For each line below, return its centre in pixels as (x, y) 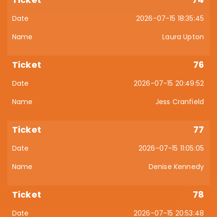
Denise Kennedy (176, 167)
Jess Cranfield (179, 102)
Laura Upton (183, 37)
